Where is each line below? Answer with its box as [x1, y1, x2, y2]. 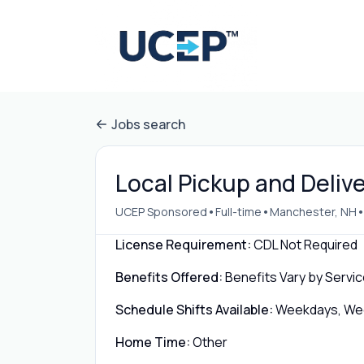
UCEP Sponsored [115, 203, 207, 219]
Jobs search [111, 115, 185, 133]
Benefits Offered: [115, 268, 223, 286]
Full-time [215, 203, 262, 219]
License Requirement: [115, 236, 251, 253]
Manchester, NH [270, 203, 357, 219]
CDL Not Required [253, 236, 357, 253]
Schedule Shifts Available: [115, 301, 273, 318]
